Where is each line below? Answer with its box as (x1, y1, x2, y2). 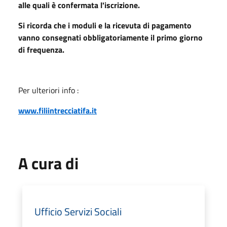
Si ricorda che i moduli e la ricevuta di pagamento (18, 19, 192, 31)
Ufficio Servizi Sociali (34, 203, 122, 219)
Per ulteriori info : (18, 84, 79, 96)
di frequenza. (18, 43, 64, 56)
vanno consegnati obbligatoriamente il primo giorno (18, 31, 203, 44)
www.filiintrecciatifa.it (18, 104, 97, 117)
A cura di (18, 150, 79, 175)
